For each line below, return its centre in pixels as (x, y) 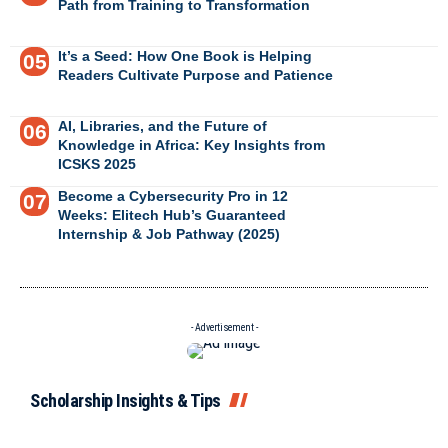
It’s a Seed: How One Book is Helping (184, 55)
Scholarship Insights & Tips (125, 400)
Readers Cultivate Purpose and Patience (195, 74)
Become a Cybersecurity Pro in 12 (172, 195)
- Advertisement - (224, 327)
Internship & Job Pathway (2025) (168, 233)
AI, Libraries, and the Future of (162, 125)
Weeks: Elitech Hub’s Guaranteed (171, 214)
